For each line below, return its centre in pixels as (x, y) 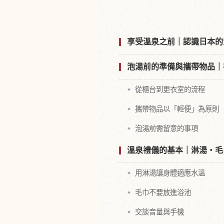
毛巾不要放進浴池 (163, 192)
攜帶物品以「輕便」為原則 (177, 109)
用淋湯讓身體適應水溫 (170, 173)
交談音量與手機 (159, 212)
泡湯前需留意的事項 (166, 128)
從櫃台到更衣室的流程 (170, 89)
